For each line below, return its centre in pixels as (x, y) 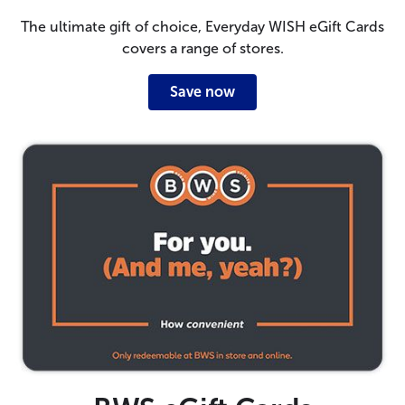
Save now (202, 91)
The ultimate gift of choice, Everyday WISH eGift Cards (202, 26)
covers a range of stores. (202, 48)
